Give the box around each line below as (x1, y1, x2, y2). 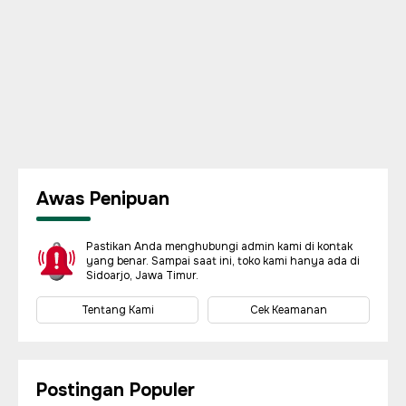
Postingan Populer (36, 379, 195, 401)
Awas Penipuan (36, 188, 169, 210)
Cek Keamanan (250, 303, 327, 317)
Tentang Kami (81, 303, 154, 317)
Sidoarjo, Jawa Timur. (86, 268, 198, 283)
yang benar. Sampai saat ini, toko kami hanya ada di (86, 254, 360, 268)
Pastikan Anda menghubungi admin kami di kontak (86, 239, 353, 254)
